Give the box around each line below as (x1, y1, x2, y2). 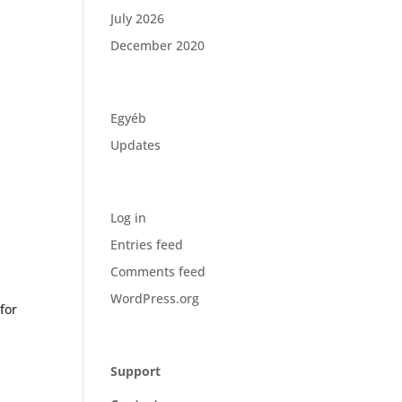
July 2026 (110, 10, 165, 27)
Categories (110, 80, 193, 101)
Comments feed (110, 263, 206, 280)
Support (110, 363, 162, 380)
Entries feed (110, 236, 184, 253)
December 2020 (110, 37, 205, 54)
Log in (110, 209, 147, 226)
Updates (110, 136, 162, 153)
